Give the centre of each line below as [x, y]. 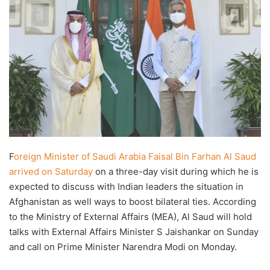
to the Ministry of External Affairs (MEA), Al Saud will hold [130, 217]
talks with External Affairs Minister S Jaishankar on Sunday [134, 232]
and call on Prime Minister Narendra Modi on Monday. [123, 247]
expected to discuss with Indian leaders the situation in [126, 187]
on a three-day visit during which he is [176, 172]
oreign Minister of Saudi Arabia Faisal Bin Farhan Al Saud [135, 157]
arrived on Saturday [51, 172]
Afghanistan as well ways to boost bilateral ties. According [133, 202]
